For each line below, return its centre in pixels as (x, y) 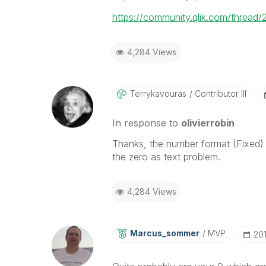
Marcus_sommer (164, 233)
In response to (146, 123)
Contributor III (219, 94)
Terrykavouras (158, 94)
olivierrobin (208, 123)
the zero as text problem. (166, 157)
